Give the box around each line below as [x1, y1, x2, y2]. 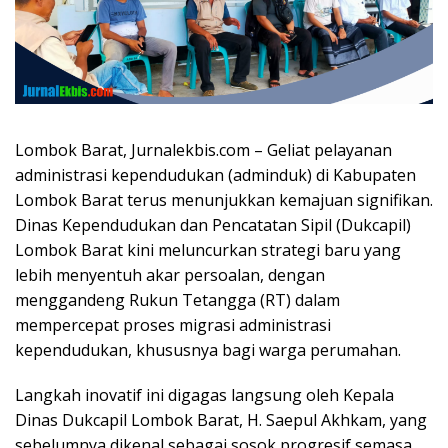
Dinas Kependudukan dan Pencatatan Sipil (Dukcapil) [15, 214, 411, 236]
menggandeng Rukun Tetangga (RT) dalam [15, 289, 340, 311]
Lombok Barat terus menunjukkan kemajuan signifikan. [15, 189, 433, 211]
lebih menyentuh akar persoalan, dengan [15, 264, 325, 286]
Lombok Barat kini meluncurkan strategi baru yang [15, 239, 401, 261]
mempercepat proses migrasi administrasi [15, 314, 331, 336]
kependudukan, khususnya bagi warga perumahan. [15, 339, 401, 361]
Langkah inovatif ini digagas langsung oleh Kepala [15, 384, 394, 406]
